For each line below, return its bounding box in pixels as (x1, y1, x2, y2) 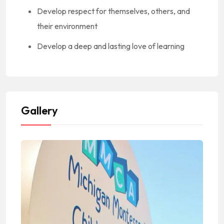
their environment (37, 21, 97, 31)
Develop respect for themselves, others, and (37, 6, 190, 16)
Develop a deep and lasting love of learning (37, 41, 184, 51)
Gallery (21, 103, 58, 118)
